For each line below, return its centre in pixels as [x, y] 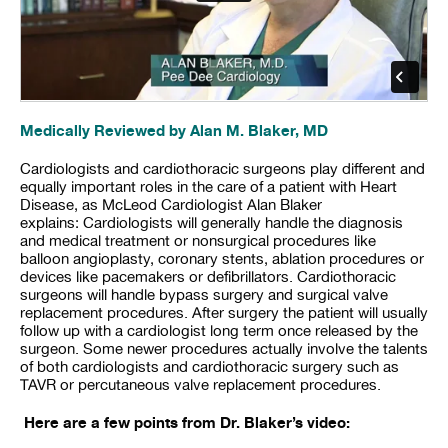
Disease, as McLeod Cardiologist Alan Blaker [171, 204]
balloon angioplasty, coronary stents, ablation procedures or [222, 258]
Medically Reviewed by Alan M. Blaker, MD [174, 130]
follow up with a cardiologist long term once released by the [219, 330]
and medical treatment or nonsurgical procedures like [198, 240]
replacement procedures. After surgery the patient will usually [224, 312]
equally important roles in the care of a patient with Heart [208, 186]
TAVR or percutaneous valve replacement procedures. [200, 384]
